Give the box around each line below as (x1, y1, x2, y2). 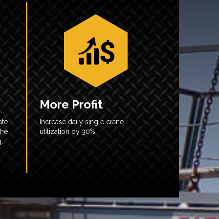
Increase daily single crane (40, 118, 124, 126)
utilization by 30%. (40, 128, 97, 135)
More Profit (40, 97, 103, 111)
